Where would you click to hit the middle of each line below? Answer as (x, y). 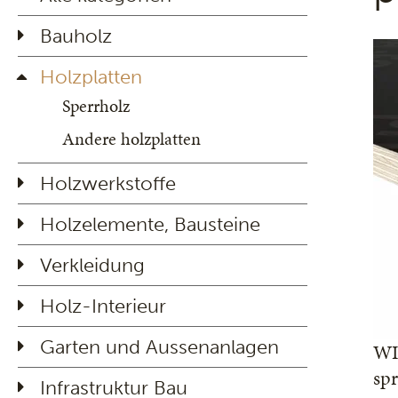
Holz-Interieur (103, 306)
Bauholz (76, 36)
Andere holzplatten (131, 139)
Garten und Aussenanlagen (159, 347)
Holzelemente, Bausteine (150, 224)
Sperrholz (96, 106)
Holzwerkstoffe (108, 183)
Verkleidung (92, 265)
